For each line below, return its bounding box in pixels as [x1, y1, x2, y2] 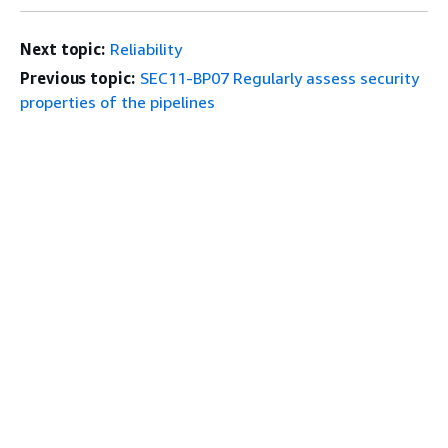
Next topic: [20, 39, 106, 59]
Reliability [110, 39, 183, 59]
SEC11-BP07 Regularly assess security [139, 68, 419, 88]
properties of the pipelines [20, 92, 215, 112]
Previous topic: [20, 68, 135, 88]
